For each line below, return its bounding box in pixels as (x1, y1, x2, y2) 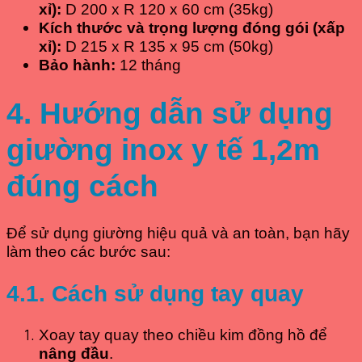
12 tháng (116, 57, 181, 74)
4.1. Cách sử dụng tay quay (6, 281, 304, 307)
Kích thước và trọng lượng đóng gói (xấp (39, 19, 345, 37)
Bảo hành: (39, 57, 116, 74)
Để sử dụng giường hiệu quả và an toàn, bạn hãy (6, 225, 350, 242)
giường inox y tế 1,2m (6, 133, 320, 167)
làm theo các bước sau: (6, 243, 170, 261)
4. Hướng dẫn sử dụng (6, 96, 333, 131)
